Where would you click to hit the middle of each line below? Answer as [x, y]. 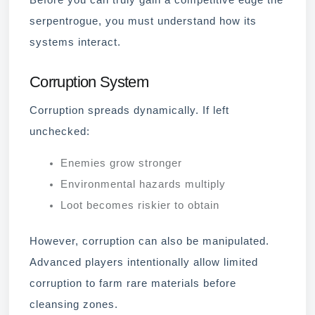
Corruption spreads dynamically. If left [129, 110]
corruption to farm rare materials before [133, 284]
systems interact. [75, 43]
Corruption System [89, 82]
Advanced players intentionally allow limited [144, 263]
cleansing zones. [74, 305]
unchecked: [60, 131]
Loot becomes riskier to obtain [140, 205]
